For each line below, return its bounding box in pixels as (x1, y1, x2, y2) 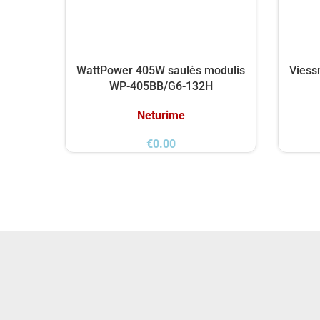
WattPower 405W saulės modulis (76, 64, 245, 77)
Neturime (136, 109, 185, 122)
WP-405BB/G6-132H (109, 79, 213, 93)
